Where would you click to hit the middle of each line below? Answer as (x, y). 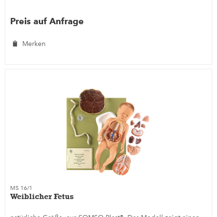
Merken (34, 44)
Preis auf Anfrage (47, 21)
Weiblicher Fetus (42, 197)
